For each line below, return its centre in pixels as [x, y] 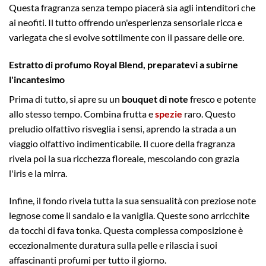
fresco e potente [222, 99]
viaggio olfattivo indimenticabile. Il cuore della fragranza [122, 144]
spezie [169, 114]
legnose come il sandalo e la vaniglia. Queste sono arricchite [129, 215]
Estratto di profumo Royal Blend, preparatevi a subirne [123, 65]
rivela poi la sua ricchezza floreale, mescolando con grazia [124, 159]
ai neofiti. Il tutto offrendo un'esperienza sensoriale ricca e [126, 23]
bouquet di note [155, 99]
